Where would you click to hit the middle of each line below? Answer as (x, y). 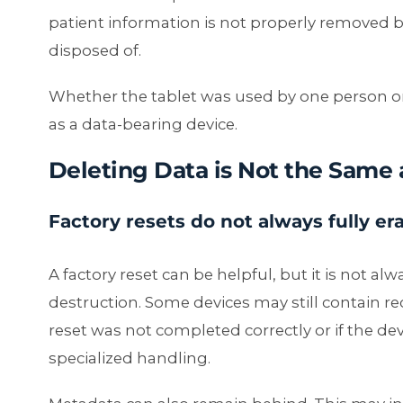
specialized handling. (129, 358)
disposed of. (94, 51)
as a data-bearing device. (143, 125)
